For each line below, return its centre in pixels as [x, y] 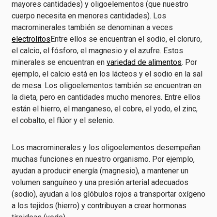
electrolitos [31, 39]
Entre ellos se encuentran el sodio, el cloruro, [126, 39]
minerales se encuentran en [59, 62]
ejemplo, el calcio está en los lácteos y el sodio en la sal [107, 74]
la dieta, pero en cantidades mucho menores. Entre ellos [106, 97]
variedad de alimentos [144, 62]
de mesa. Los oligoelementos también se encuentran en [107, 85]
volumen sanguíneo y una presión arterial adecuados [100, 182]
